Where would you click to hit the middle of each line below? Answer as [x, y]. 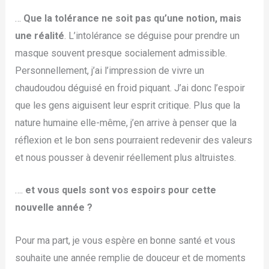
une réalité [39, 35]
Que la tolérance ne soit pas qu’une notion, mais [132, 18]
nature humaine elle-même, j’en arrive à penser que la [125, 122]
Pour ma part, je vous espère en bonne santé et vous [125, 240]
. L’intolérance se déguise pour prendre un [152, 35]
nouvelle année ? [55, 208]
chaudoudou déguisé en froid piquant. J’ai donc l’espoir [130, 88]
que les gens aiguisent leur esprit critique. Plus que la [127, 105]
